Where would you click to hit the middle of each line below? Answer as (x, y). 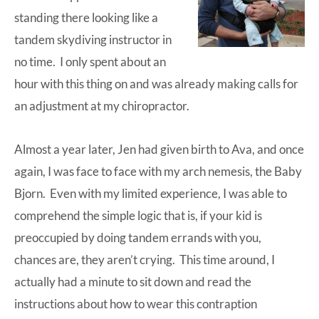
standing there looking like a (86, 17)
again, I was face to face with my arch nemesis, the (144, 171)
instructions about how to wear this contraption (136, 303)
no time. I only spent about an (90, 61)
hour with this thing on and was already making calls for (156, 83)
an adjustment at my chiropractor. (102, 105)
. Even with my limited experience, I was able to (165, 193)
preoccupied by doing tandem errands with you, (138, 237)
